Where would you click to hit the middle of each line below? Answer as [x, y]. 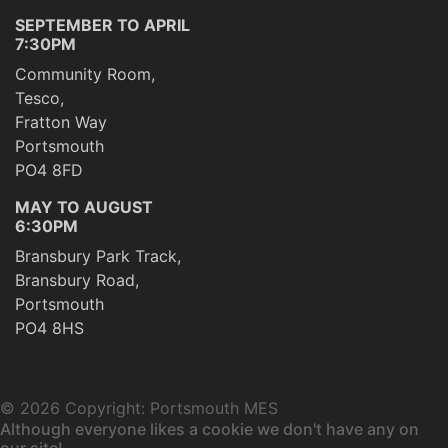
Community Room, [85, 73]
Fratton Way [61, 121]
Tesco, [39, 97]
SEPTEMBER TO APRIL [102, 24]
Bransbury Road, [77, 279]
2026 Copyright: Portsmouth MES [149, 407]
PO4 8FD [49, 169]
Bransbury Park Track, [98, 255]
